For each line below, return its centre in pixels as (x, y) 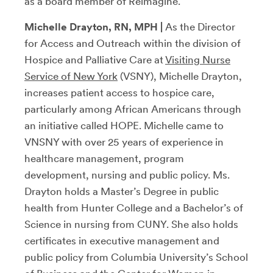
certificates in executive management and (122, 241)
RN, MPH (136, 27)
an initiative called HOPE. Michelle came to (124, 126)
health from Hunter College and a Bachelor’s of (134, 208)
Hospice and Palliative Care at (95, 60)
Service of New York (71, 76)
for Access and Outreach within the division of (133, 43)
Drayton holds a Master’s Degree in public (122, 191)
